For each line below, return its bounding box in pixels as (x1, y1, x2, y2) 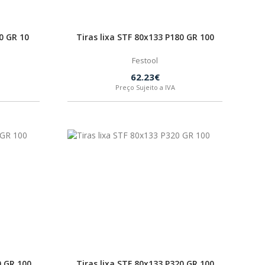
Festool (132, 55, 158, 66)
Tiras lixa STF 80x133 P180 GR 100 (76, 31, 214, 43)
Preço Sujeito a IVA (115, 83, 175, 92)
